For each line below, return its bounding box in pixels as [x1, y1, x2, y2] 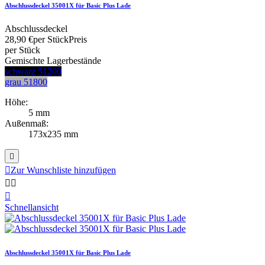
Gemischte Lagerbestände [5, 55, 101, 66]
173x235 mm [28, 128, 78, 139]
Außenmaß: [5, 118, 49, 128]
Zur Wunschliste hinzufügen [11, 164, 116, 175]
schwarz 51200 [5, 66, 62, 76]
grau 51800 [5, 76, 47, 87]
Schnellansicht [5, 202, 59, 212]
